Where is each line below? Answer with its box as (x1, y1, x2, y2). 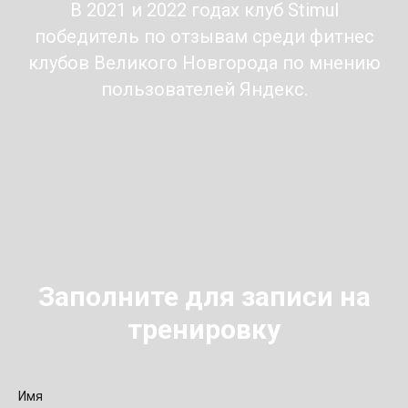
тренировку (127, 312, 280, 345)
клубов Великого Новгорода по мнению (27, 51, 381, 74)
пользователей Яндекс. (100, 77, 308, 100)
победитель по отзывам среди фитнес (34, 25, 374, 47)
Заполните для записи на (37, 280, 371, 312)
